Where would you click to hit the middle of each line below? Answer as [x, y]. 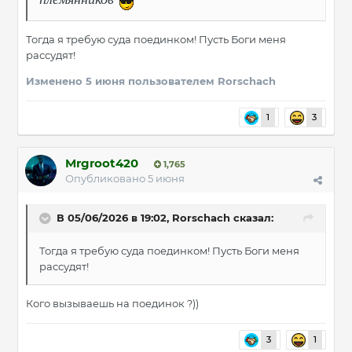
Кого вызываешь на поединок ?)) [112, 304]
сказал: [252, 218]
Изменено [56, 81]
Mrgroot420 [102, 163]
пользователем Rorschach [200, 81]
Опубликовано [106, 179]
